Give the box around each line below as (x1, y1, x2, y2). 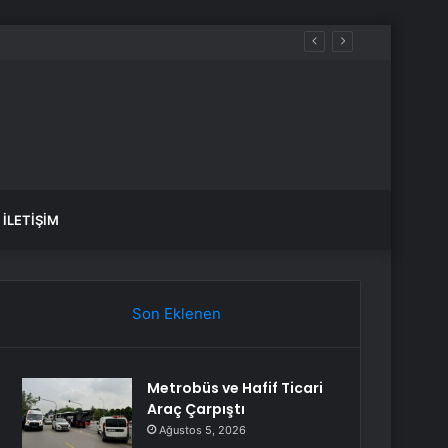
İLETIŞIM (3, 212, 59, 228)
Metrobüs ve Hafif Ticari (147, 378, 324, 398)
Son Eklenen (131, 304, 221, 323)
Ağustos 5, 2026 (159, 423, 247, 437)
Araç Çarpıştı (147, 399, 246, 419)
